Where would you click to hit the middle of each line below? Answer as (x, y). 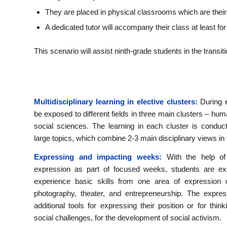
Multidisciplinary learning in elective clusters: (116, 101)
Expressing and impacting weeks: (98, 157)
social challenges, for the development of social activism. (128, 217)
